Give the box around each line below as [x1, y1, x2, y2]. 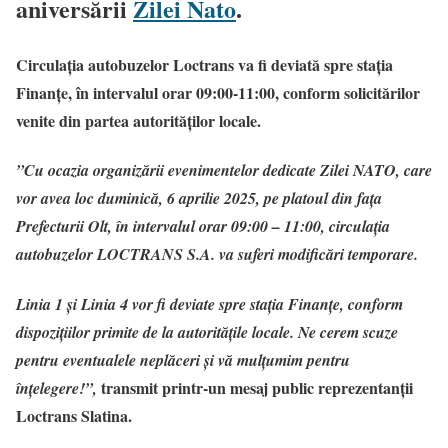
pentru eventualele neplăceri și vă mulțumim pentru [16, 348, 350, 371]
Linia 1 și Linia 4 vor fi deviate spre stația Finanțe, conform [16, 292, 403, 315]
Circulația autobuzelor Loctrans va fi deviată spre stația [16, 53, 393, 77]
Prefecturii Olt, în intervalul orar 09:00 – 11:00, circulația [16, 215, 390, 238]
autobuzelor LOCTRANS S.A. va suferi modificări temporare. [16, 243, 418, 266]
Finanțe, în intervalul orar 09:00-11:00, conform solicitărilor [16, 81, 420, 105]
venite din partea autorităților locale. [16, 109, 261, 133]
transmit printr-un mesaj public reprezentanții [97, 375, 413, 399]
